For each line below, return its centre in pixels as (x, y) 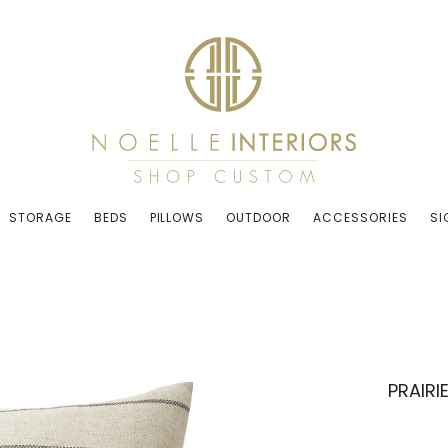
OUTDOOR (259, 217)
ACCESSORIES (360, 217)
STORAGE (40, 217)
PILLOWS (177, 217)
